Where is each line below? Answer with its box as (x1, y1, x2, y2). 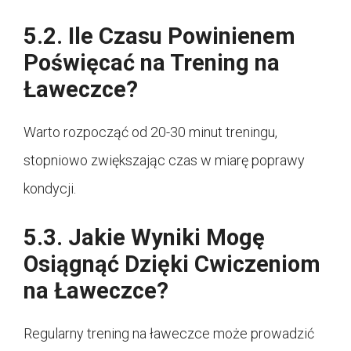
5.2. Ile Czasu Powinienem (24, 23, 295, 50)
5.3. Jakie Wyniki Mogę (24, 224, 265, 251)
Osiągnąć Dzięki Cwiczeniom (24, 251, 320, 278)
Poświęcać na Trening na (24, 49, 280, 77)
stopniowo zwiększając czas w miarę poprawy (24, 152, 305, 169)
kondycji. (24, 180, 76, 197)
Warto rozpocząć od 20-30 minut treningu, (24, 124, 277, 141)
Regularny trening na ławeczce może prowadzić (24, 325, 314, 342)
